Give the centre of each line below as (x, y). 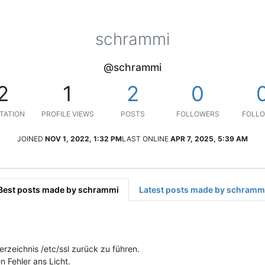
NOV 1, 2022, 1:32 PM (83, 138)
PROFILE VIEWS (67, 114)
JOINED (30, 138)
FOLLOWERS (198, 114)
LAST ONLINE (145, 138)
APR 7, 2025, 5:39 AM (209, 138)
